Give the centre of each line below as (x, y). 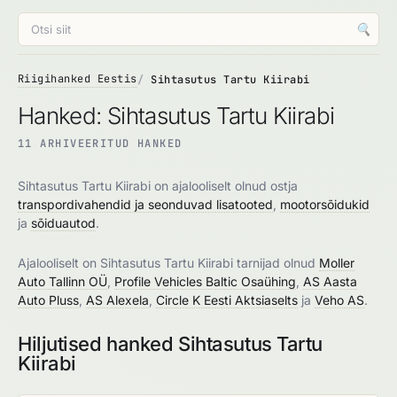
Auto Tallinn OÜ (62, 281)
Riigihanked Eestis (78, 79)
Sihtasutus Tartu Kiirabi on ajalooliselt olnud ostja (158, 186)
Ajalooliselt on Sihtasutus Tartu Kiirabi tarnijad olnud (168, 263)
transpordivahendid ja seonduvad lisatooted (145, 204)
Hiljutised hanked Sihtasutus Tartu (171, 344)
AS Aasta (330, 281)
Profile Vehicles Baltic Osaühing (205, 281)
